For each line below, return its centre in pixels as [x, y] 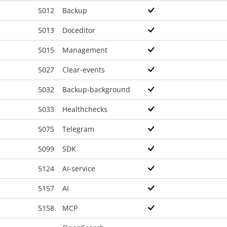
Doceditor [79, 30]
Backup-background [96, 89]
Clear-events [84, 70]
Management [85, 50]
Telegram [78, 129]
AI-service [79, 168]
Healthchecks [85, 109]
